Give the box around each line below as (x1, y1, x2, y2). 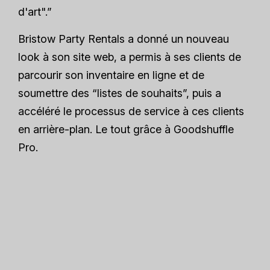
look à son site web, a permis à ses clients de (18, 50, 241, 63)
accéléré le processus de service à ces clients (18, 104, 244, 118)
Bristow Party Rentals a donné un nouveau (18, 32, 229, 45)
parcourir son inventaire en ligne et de (18, 68, 204, 81)
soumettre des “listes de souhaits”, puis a (18, 86, 221, 99)
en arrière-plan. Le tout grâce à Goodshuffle (18, 122, 234, 136)
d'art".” (18, 5, 52, 18)
